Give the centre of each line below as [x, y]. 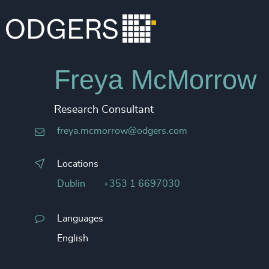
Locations [78, 164]
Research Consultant [104, 110]
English [73, 238]
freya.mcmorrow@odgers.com [122, 131]
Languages [80, 219]
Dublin [71, 184]
